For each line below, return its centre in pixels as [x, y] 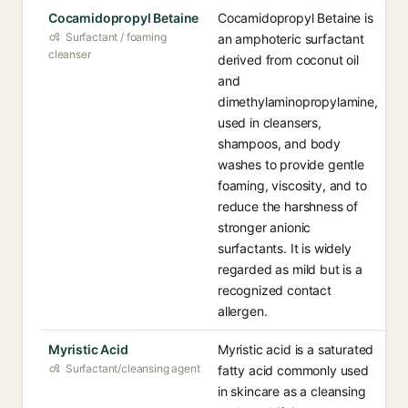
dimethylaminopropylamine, [298, 102]
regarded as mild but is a [290, 269]
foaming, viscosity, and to [292, 185]
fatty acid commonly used [293, 370]
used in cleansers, [270, 122]
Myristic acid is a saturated [296, 349]
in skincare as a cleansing [292, 391]
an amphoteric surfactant [291, 39]
